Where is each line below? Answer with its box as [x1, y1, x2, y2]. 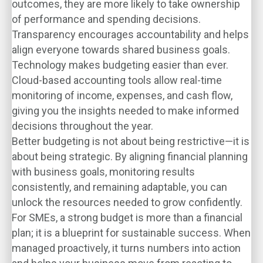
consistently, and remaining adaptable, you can [12, 181, 227, 193]
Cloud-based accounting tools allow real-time [12, 74, 222, 86]
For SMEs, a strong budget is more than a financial [12, 211, 242, 224]
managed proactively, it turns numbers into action [12, 242, 241, 254]
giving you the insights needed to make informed [12, 104, 239, 117]
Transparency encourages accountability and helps [12, 28, 249, 41]
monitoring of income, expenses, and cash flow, [12, 89, 232, 102]
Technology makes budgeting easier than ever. [12, 59, 228, 71]
